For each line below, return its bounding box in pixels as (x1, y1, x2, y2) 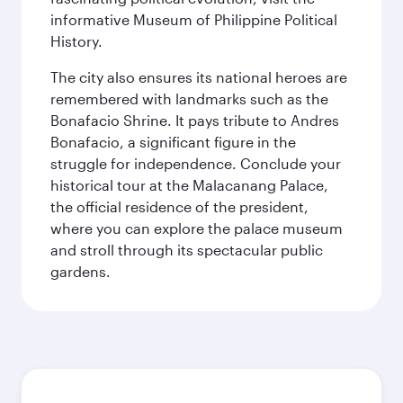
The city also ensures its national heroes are (50, 68, 347, 85)
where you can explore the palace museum (50, 219, 343, 237)
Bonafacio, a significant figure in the (50, 133, 296, 150)
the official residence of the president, (50, 198, 309, 215)
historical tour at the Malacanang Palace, (50, 176, 328, 193)
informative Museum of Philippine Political (50, 11, 337, 28)
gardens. (50, 263, 111, 280)
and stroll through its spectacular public (50, 241, 323, 258)
